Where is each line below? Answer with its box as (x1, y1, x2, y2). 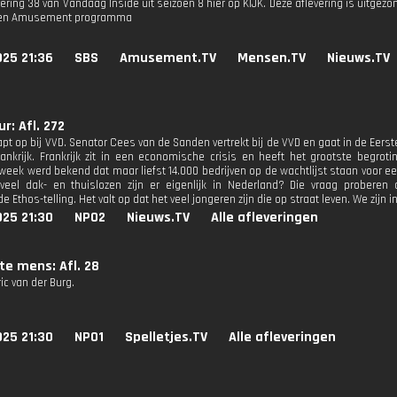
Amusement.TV (120, 49, 216, 67)
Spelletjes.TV (125, 328, 207, 346)
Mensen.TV (237, 49, 306, 67)
